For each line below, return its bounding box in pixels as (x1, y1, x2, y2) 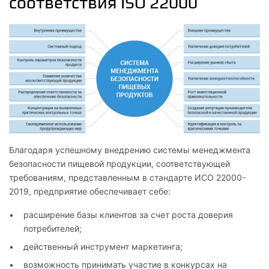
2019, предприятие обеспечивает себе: (9, 186, 171, 196)
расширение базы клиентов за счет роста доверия (23, 209, 233, 220)
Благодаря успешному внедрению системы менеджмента (9, 144, 250, 155)
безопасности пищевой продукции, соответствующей (9, 158, 230, 169)
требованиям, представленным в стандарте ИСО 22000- (9, 172, 246, 183)
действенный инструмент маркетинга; (23, 241, 183, 252)
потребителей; (23, 223, 82, 234)
